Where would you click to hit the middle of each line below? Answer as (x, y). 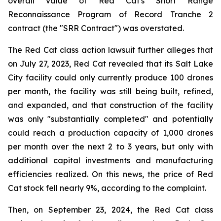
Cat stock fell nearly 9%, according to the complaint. (107, 188)
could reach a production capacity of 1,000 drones (110, 133)
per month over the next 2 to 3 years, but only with (110, 147)
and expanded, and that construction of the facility (110, 105)
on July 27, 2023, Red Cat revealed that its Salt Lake (110, 64)
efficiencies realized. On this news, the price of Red (110, 174)
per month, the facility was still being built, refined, (110, 91)
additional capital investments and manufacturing (110, 160)
